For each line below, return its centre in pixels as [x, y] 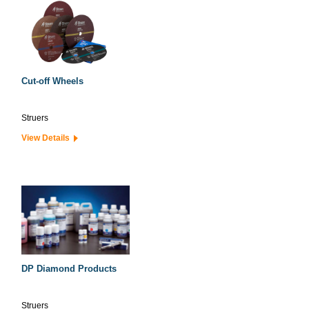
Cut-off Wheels [52, 81]
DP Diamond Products [69, 269]
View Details [48, 138]
